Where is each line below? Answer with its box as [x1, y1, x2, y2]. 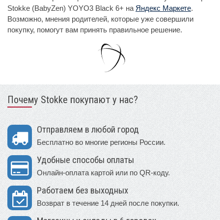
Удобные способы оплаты [37, 155, 134, 166]
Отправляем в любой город [37, 124, 139, 136]
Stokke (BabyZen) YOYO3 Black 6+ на [7, 4, 136, 13]
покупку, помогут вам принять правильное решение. [7, 26, 182, 34]
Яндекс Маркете [136, 4, 191, 13]
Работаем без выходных [37, 185, 128, 196]
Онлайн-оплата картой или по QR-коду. [37, 168, 170, 177]
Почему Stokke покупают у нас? [7, 94, 138, 106]
